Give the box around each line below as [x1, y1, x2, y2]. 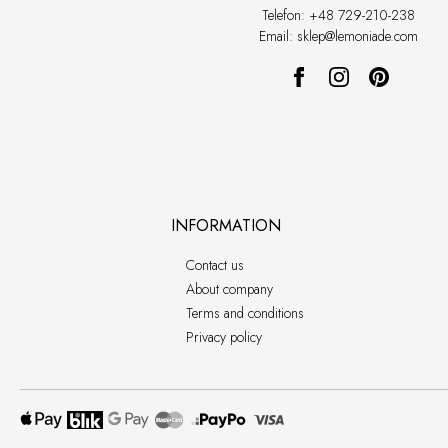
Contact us [185, 255, 244, 275]
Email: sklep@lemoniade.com [259, 25, 418, 46]
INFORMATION [170, 214, 281, 237]
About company [185, 279, 273, 299]
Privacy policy [185, 327, 262, 347]
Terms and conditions [185, 303, 304, 323]
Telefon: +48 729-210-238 [262, 4, 415, 25]
